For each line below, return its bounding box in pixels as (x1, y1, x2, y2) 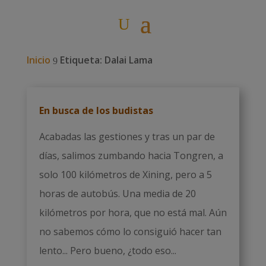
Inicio (26, 53, 50, 66)
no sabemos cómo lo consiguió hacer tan (39, 225, 221, 238)
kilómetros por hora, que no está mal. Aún (39, 206, 227, 219)
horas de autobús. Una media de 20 (39, 187, 196, 200)
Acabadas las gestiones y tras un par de (39, 130, 215, 143)
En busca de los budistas (39, 104, 153, 117)
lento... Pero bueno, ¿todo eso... (39, 244, 176, 257)
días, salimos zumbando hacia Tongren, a (39, 149, 223, 162)
